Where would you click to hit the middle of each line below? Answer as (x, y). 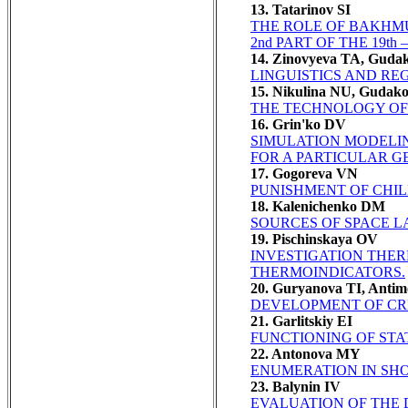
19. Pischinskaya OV (314, 239)
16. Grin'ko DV (298, 124)
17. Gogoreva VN (304, 173)
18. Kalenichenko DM (318, 206)
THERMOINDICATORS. (328, 271)
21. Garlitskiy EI (301, 321)
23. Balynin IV (296, 386)
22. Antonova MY (306, 353)
